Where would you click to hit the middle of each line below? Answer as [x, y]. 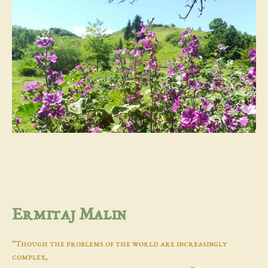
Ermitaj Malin [69, 215]
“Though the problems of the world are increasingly [120, 244]
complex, [30, 257]
